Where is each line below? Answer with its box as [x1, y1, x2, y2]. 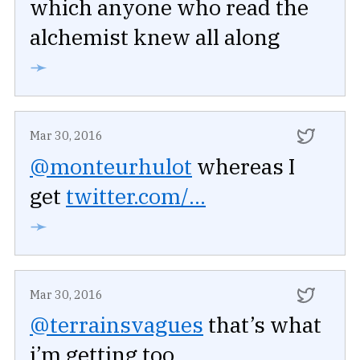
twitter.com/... [66, 181, 206, 210]
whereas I [192, 151, 295, 180]
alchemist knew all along [30, 22, 280, 51]
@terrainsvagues [30, 309, 203, 338]
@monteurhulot [30, 151, 192, 180]
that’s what [203, 309, 321, 338]
